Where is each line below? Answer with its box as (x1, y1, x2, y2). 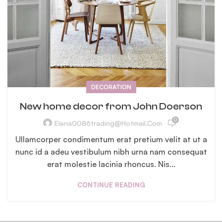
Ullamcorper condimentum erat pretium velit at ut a (15, 134, 207, 144)
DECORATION (91, 83, 131, 91)
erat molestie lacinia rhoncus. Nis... (47, 159, 175, 169)
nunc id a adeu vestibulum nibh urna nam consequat (15, 146, 207, 157)
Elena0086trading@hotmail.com (54, 119, 162, 128)
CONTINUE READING (77, 180, 145, 189)
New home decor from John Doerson (20, 100, 202, 112)
